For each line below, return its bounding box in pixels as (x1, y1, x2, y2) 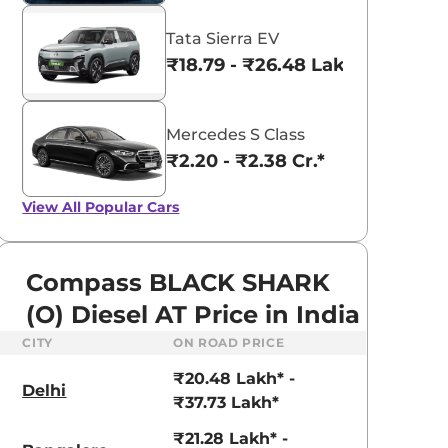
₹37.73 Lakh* (173, 392, 280, 412)
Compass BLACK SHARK (26, 267, 331, 297)
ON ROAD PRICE (173, 334, 285, 350)
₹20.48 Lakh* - (173, 368, 296, 388)
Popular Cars (85, 197, 180, 216)
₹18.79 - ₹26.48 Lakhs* (166, 53, 376, 76)
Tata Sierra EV (166, 28, 280, 48)
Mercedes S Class (166, 124, 306, 144)
